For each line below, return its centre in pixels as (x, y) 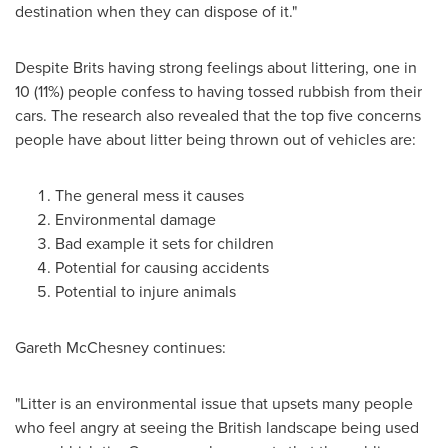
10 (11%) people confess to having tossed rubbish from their (218, 91)
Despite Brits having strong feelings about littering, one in (216, 67)
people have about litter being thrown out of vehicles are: (215, 139)
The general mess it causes (149, 195)
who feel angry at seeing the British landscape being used (217, 427)
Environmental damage (135, 219)
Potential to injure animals (145, 291)
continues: (187, 347)
